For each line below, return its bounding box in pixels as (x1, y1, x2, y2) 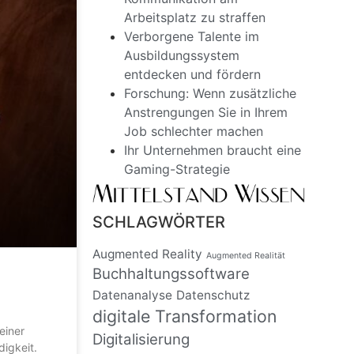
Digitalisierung (92, 330, 190, 349)
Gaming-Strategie (124, 161, 231, 177)
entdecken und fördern (124, 66, 262, 82)
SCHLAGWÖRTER (92, 213, 226, 232)
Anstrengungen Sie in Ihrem (124, 104, 288, 120)
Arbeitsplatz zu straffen (124, 9, 266, 25)
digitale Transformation (92, 306, 277, 327)
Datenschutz (176, 288, 250, 303)
